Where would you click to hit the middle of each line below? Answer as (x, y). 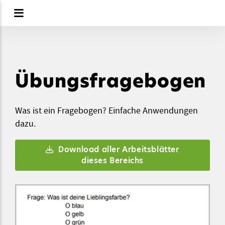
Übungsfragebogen (111, 81)
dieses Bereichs (113, 161)
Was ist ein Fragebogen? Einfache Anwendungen (106, 110)
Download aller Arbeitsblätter (118, 150)
